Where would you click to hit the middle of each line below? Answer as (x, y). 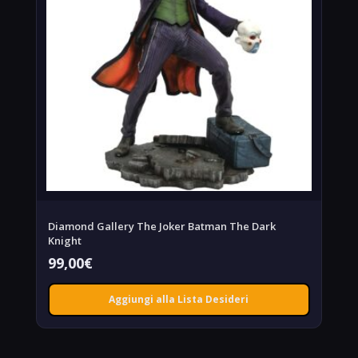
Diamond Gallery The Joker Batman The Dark (161, 227)
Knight (64, 241)
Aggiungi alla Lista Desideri (179, 300)
